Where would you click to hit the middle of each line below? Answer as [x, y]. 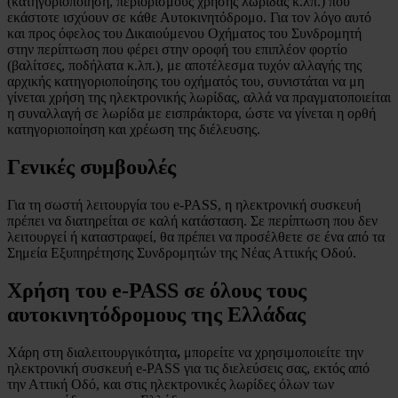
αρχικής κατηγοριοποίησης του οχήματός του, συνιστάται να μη [186, 82]
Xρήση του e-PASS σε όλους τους [157, 291]
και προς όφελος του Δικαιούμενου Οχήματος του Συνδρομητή [184, 34]
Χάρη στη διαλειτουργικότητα [92, 353]
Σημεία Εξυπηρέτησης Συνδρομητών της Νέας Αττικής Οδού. [182, 253]
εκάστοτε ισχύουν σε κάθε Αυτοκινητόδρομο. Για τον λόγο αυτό [189, 18]
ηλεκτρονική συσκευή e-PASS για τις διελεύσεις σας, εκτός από [188, 369]
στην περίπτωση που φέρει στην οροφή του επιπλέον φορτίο [177, 50]
